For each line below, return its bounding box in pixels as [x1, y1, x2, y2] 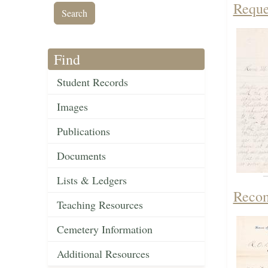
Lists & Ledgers [57, 173, 127, 188]
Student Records [57, 75, 128, 90]
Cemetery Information [57, 222, 153, 237]
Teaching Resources [57, 197, 143, 212]
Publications [57, 124, 110, 139]
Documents [57, 148, 106, 163]
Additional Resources [57, 246, 150, 261]
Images [57, 99, 88, 114]
